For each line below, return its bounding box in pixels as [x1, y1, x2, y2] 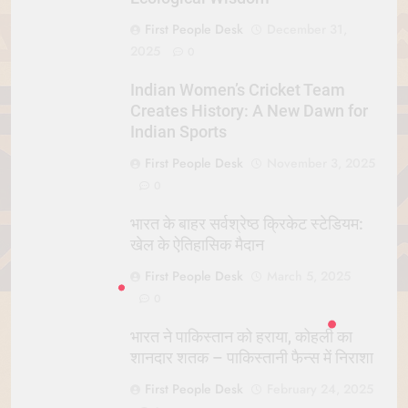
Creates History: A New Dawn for [130, 102, 368, 121]
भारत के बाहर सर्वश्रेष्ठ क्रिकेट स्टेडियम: [130, 215, 363, 234]
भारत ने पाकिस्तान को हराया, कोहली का [130, 328, 352, 347]
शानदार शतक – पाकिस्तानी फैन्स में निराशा [130, 349, 373, 368]
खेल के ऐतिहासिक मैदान [130, 236, 264, 255]
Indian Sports [130, 123, 227, 142]
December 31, [267, 20, 347, 39]
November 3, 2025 [267, 154, 375, 173]
